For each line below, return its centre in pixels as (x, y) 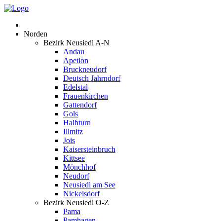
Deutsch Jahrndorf (92, 78)
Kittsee (74, 158)
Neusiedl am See (89, 185)
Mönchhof (79, 167)
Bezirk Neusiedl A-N (76, 43)
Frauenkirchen (86, 96)
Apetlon (76, 60)
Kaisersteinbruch (89, 149)
